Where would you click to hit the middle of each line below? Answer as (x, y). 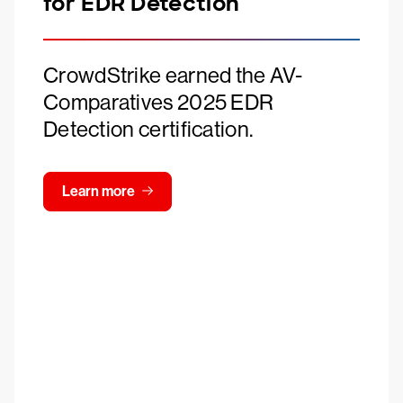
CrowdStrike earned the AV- (173, 75)
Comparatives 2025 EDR (159, 102)
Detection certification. (148, 129)
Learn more (99, 191)
